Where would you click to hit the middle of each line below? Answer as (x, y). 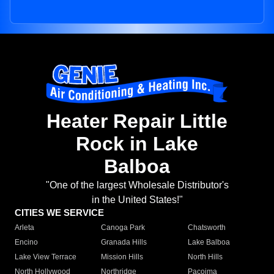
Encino (26, 243)
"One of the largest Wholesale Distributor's (137, 185)
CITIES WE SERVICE (59, 213)
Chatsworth (206, 228)
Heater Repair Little (137, 121)
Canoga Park (123, 228)
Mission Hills (122, 257)
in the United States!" (137, 200)
